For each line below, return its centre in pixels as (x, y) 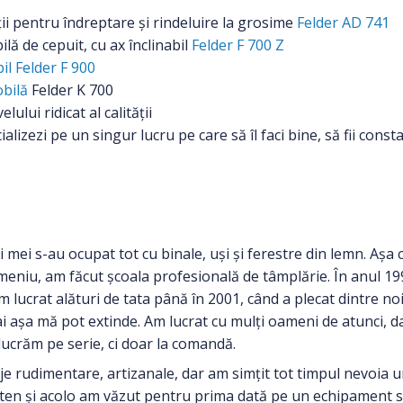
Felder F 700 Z (238, 45)
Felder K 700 (71, 90)
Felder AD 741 (343, 22)
